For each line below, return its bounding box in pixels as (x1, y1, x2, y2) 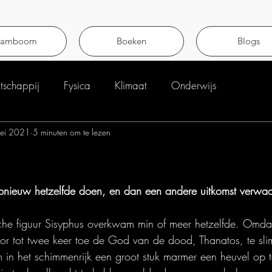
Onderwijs (171, 78, 216, 92)
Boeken (117, 35, 146, 47)
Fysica (64, 78, 90, 92)
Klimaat (115, 78, 147, 92)
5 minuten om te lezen (33, 126, 110, 138)
